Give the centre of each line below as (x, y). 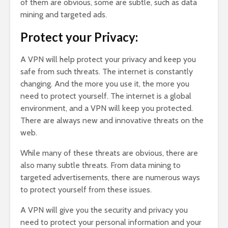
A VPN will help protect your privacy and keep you (108, 60)
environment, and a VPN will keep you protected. (107, 108)
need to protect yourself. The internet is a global (106, 96)
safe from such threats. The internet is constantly (107, 72)
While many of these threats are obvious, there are (109, 153)
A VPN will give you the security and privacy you (104, 210)
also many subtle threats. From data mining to (101, 165)
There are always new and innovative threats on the (112, 121)
